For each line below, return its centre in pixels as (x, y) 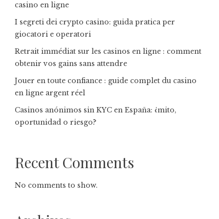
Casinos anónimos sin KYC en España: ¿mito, (96, 110)
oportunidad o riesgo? (55, 122)
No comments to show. (56, 185)
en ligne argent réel (50, 93)
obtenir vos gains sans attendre (71, 64)
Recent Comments (74, 162)
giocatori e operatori (53, 34)
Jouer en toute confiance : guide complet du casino (106, 81)
